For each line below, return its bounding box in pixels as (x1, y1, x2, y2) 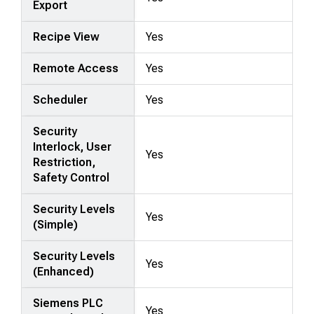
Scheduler (33, 93, 88, 107)
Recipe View (33, 29, 100, 43)
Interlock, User (33, 139, 112, 153)
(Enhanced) (33, 264, 95, 278)
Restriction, (33, 155, 96, 169)
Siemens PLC (33, 296, 104, 310)
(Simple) (33, 217, 78, 231)
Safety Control (33, 170, 110, 184)
